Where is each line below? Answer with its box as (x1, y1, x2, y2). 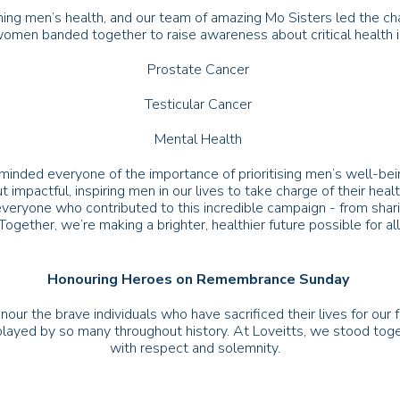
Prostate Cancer (147, 60, 253, 80)
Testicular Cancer (145, 95, 255, 115)
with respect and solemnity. (109, 338, 291, 359)
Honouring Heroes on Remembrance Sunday (47, 270, 353, 290)
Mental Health (154, 129, 246, 150)
